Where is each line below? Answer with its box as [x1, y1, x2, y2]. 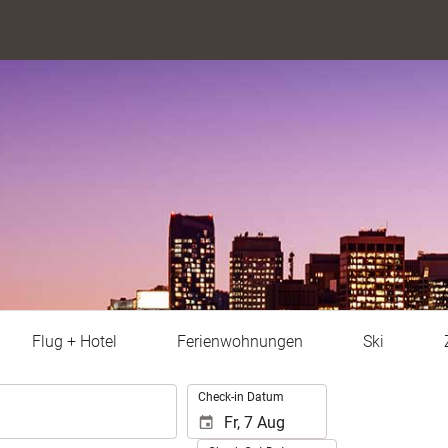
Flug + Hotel [31, 332, 117, 351]
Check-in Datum [198, 390, 284, 404]
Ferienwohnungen [176, 332, 303, 351]
